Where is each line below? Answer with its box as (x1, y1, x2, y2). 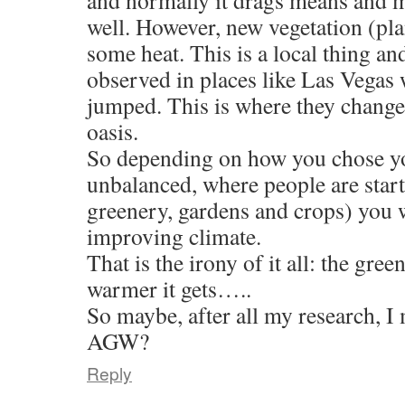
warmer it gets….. (87, 273, 251, 304)
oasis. (87, 116, 138, 146)
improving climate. (87, 221, 261, 251)
